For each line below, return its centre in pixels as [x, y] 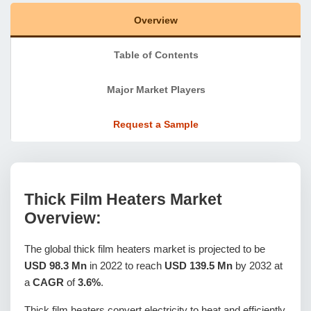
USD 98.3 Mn [56, 265]
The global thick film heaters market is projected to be [145, 249]
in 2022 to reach [126, 265]
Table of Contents [156, 55]
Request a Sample [156, 124]
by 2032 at [258, 265]
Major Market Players [156, 90]
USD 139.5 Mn [199, 265]
